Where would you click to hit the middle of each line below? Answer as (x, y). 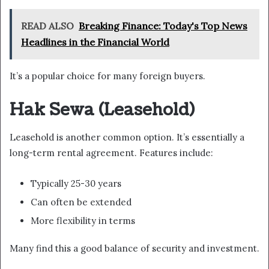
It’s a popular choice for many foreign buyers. (107, 76)
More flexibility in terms (83, 220)
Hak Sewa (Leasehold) (102, 110)
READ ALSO (47, 26)
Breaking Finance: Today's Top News (163, 26)
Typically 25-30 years (76, 183)
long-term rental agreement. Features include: (111, 153)
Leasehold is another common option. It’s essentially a (127, 137)
